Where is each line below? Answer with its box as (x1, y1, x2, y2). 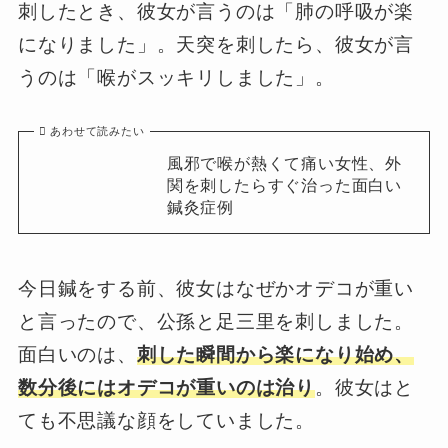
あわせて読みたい (50, 125, 145, 138)
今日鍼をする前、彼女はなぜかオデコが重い (17, 278, 415, 300)
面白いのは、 (17, 344, 137, 366)
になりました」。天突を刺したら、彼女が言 (17, 33, 415, 55)
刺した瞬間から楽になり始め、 (136, 344, 415, 366)
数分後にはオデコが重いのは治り (17, 377, 316, 399)
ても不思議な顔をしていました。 (17, 410, 316, 432)
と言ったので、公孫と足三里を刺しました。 (17, 311, 415, 333)
